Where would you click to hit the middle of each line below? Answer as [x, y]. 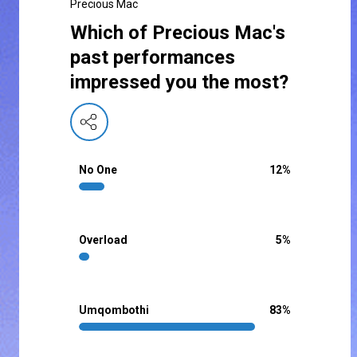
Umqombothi [114, 310]
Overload [103, 240]
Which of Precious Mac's [178, 33]
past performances [153, 58]
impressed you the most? [179, 82]
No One [98, 170]
